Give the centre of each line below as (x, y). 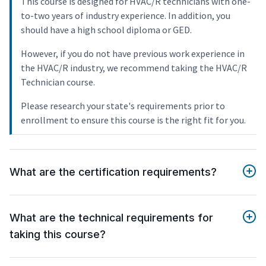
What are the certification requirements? (113, 172)
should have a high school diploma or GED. (106, 30)
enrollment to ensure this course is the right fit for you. (133, 120)
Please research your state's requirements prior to (123, 106)
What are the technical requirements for (111, 218)
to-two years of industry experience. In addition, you (126, 16)
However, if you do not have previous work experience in (133, 54)
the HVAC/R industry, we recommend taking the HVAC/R (134, 68)
